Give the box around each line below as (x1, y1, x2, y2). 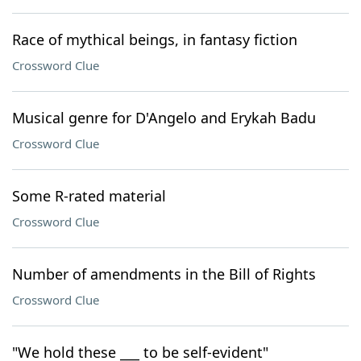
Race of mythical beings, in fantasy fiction (12, 30, 297, 49)
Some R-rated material (12, 186, 166, 205)
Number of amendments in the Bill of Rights (12, 264, 316, 284)
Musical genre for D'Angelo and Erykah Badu (12, 108, 316, 127)
